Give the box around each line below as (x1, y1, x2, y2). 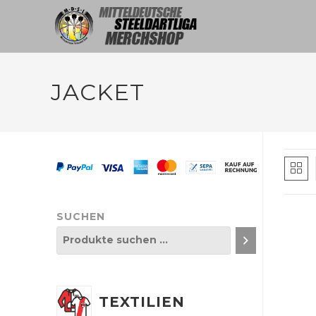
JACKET (51, 78, 145, 106)
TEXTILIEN (99, 293, 185, 310)
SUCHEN (56, 209, 105, 223)
